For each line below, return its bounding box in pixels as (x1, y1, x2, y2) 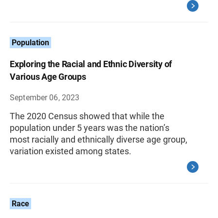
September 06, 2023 (10, 93, 80, 102)
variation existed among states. (10, 146, 131, 156)
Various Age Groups (10, 72, 86, 82)
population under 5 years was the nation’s (10, 123, 169, 133)
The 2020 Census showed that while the (10, 111, 164, 121)
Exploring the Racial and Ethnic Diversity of (10, 59, 172, 69)
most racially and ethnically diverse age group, (10, 134, 187, 145)
